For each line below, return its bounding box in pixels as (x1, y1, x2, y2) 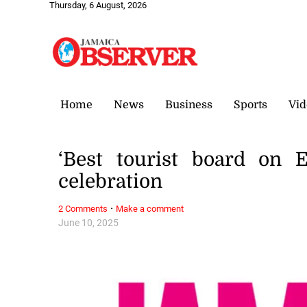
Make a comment (116, 203, 184, 214)
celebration (58, 171, 163, 193)
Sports (234, 98, 267, 111)
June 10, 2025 (58, 217, 119, 229)
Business (165, 98, 212, 111)
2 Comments (58, 203, 108, 214)
